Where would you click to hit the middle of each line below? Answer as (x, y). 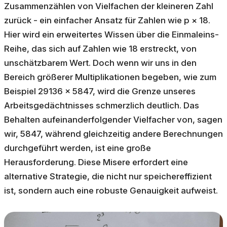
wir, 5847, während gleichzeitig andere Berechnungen (113, 134)
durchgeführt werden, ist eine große (78, 148)
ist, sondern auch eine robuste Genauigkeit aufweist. (111, 191)
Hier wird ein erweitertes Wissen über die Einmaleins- (111, 35)
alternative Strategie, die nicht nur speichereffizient (108, 177)
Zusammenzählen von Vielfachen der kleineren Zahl (109, 6)
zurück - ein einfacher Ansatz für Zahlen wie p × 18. (107, 21)
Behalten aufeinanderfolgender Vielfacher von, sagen (113, 120)
